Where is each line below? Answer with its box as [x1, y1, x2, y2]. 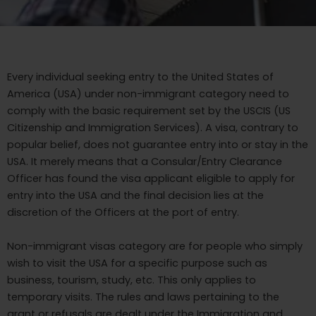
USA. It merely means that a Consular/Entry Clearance [7, 154, 282, 169]
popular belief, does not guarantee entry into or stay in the [7, 138, 308, 152]
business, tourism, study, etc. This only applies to [7, 273, 256, 288]
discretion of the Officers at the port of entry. [7, 205, 239, 220]
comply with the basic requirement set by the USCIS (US [7, 104, 291, 119]
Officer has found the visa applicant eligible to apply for [7, 171, 295, 186]
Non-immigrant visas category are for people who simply [7, 239, 303, 254]
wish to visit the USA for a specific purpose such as [7, 256, 267, 271]
